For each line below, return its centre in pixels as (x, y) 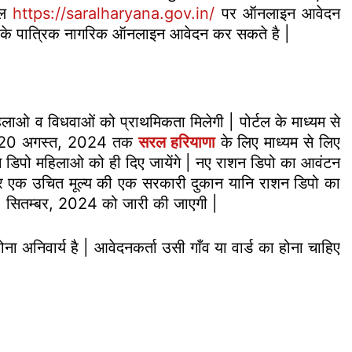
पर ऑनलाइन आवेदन (278, 13)
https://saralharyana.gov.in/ (114, 13)
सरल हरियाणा (176, 142)
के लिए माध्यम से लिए (278, 142)
